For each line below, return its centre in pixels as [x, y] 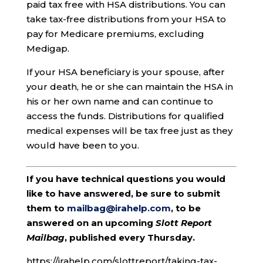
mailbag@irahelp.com [119, 208]
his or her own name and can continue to [119, 102]
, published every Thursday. [129, 238]
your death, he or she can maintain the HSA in [129, 87]
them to [46, 208]
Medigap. [48, 49]
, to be [186, 208]
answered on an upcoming [91, 223]
